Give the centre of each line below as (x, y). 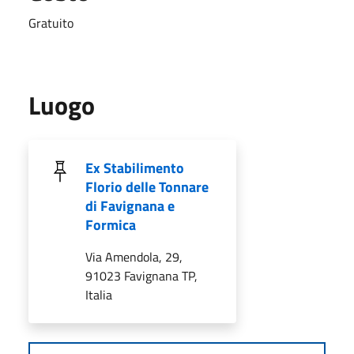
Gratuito (51, 23)
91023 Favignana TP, (141, 275)
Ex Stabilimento (135, 168)
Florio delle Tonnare (147, 186)
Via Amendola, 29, (134, 256)
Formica (111, 224)
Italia (99, 294)
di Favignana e (130, 205)
